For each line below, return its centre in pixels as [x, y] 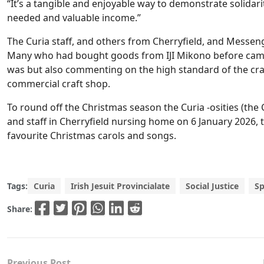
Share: [21, 209]
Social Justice [212, 186]
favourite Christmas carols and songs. [92, 136]
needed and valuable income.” [74, 18]
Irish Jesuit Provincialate [120, 186]
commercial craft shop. [59, 84]
